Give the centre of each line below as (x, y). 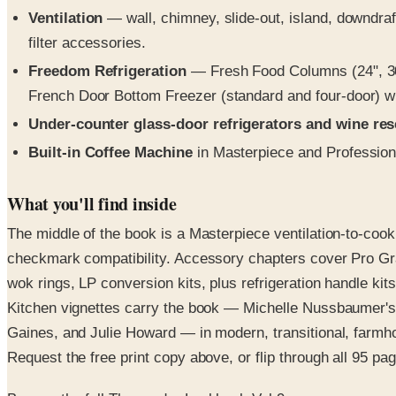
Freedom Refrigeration (107, 71)
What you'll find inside (92, 204)
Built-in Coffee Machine (110, 153)
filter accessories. (88, 42)
